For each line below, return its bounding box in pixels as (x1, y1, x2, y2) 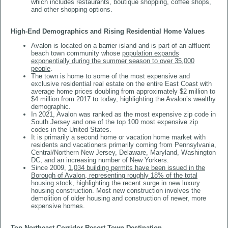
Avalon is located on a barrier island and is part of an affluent (31, 42, 210, 49)
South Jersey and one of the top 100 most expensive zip (31, 118, 198, 126)
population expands (122, 49, 179, 57)
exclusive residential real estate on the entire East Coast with (31, 80, 212, 88)
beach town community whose (31, 49, 122, 57)
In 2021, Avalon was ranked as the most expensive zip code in (31, 110, 216, 118)
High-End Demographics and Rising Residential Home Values (11, 27, 207, 35)
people (31, 65, 50, 72)
